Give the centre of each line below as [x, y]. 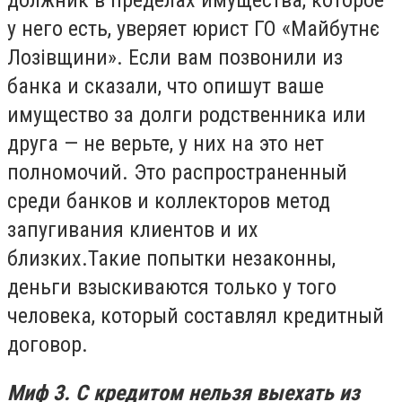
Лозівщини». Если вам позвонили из [175, 58]
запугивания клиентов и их [133, 230]
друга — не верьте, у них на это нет [166, 144]
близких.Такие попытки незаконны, [171, 259]
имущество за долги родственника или [187, 115]
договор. [48, 345]
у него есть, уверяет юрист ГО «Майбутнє [193, 29]
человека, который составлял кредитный [196, 316]
